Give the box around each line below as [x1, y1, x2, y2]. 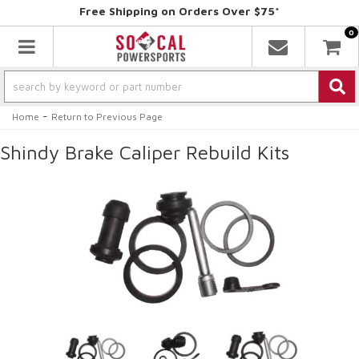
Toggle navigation [17, 34, 175, 57]
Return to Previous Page [51, 111, 163, 123]
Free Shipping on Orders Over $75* [79, 4, 280, 18]
